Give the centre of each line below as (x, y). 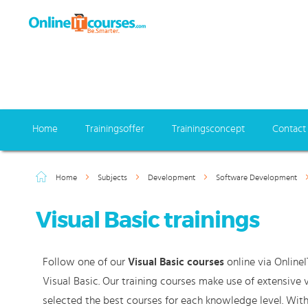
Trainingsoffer (115, 129)
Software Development (257, 177)
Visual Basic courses (176, 262)
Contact (289, 129)
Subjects (113, 177)
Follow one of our (85, 262)
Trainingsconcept (208, 129)
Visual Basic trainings (147, 220)
